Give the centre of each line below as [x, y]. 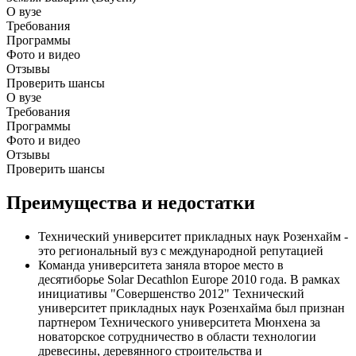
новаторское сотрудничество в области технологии [177, 336]
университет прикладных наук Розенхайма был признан [192, 308]
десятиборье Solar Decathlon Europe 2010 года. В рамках [189, 279]
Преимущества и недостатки [131, 202]
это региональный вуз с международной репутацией [181, 250]
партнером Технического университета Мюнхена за [179, 322]
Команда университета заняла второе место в [161, 265]
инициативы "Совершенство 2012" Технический [171, 293]
